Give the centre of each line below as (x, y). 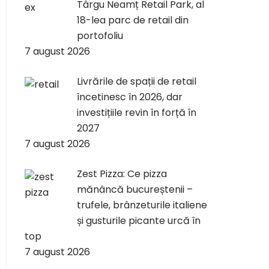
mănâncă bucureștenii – (135, 189)
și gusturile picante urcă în (139, 221)
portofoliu (100, 36)
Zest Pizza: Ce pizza (122, 174)
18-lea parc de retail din (133, 20)
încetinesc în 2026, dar (130, 97)
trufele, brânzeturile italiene (142, 205)
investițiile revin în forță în (137, 113)
